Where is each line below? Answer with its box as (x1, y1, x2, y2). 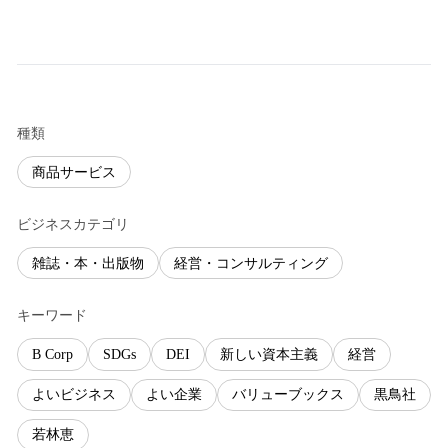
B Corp (32, 346, 73, 362)
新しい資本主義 (220, 346, 318, 362)
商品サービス (32, 164, 116, 180)
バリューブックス (232, 387, 344, 403)
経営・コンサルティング (174, 255, 328, 271)
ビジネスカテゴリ (17, 217, 129, 233)
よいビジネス (32, 387, 116, 403)
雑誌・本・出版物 (32, 255, 144, 271)
